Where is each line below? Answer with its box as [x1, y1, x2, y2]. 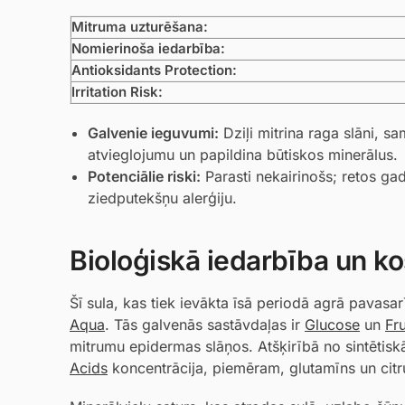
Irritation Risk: [71, 83, 163, 101]
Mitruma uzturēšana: [71, 18, 208, 36]
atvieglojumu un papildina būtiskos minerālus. [88, 145, 398, 164]
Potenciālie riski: [88, 166, 201, 185]
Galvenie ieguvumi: [88, 123, 219, 142]
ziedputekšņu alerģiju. [88, 188, 237, 207]
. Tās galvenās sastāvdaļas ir [105, 315, 305, 334]
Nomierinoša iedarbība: [71, 40, 225, 58]
